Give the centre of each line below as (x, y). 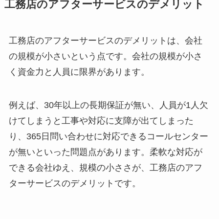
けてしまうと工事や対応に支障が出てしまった (101, 121)
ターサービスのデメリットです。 (75, 184)
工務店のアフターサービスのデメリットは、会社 (105, 41)
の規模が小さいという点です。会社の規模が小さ (105, 56)
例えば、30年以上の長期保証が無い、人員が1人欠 (108, 105)
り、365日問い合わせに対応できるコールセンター (108, 137)
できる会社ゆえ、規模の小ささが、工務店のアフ (105, 168)
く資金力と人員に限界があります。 (79, 72)
